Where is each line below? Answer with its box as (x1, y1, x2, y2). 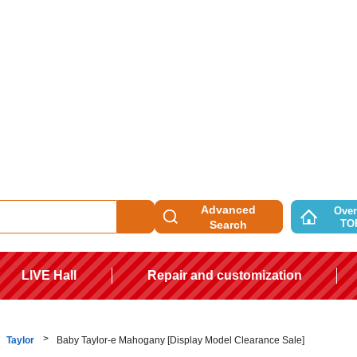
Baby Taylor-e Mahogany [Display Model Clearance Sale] (57, 334, 304, 346)
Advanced (200, 203, 256, 217)
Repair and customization (147, 268, 302, 282)
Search (209, 218, 247, 232)
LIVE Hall (22, 268, 77, 282)
